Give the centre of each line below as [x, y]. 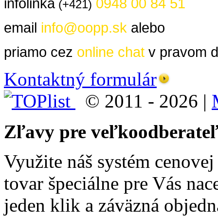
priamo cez [40, 52]
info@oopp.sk [84, 27]
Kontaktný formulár [80, 79]
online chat [111, 52]
